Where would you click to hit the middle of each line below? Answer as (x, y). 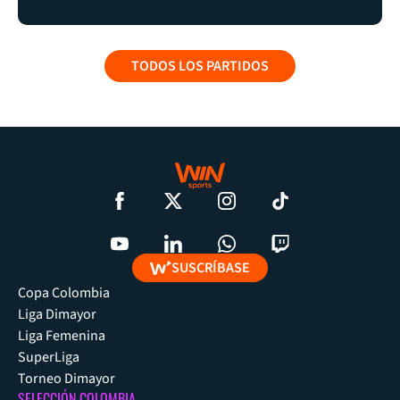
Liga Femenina (62, 336)
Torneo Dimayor (67, 379)
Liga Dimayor (57, 315)
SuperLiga (49, 358)
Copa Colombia (64, 293)
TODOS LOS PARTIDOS (200, 66)
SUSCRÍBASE (211, 268)
